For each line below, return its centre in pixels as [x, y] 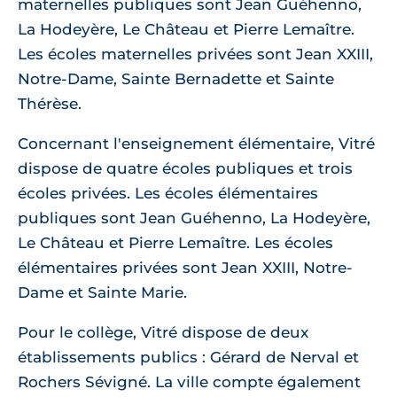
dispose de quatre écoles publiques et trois [185, 169]
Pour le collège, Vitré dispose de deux [163, 333]
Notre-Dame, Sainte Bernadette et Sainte [176, 79]
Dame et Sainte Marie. [102, 293]
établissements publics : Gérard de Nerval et [188, 358]
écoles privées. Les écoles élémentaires [168, 194]
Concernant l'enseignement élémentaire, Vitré [196, 144]
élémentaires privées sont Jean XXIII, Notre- [185, 268]
